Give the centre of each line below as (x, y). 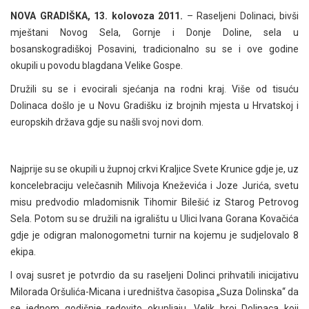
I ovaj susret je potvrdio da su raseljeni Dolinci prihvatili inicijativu (154, 276)
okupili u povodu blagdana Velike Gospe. (97, 66)
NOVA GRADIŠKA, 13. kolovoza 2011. (97, 16)
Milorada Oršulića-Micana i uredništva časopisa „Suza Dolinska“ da (154, 292)
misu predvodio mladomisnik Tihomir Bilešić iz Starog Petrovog (154, 202)
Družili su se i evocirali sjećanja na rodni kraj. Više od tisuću (154, 89)
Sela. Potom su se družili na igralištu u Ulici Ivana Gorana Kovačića (154, 219)
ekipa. (23, 252)
